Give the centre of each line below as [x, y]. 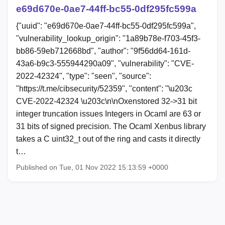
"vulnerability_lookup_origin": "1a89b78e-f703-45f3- [108, 39]
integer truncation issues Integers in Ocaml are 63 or [108, 114]
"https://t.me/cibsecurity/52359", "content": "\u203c [104, 89]
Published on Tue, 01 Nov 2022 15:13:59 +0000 [92, 167]
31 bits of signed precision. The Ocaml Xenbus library [111, 127]
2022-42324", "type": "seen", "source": [84, 76]
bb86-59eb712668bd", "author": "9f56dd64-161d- [103, 51]
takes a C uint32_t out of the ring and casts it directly [108, 139]
